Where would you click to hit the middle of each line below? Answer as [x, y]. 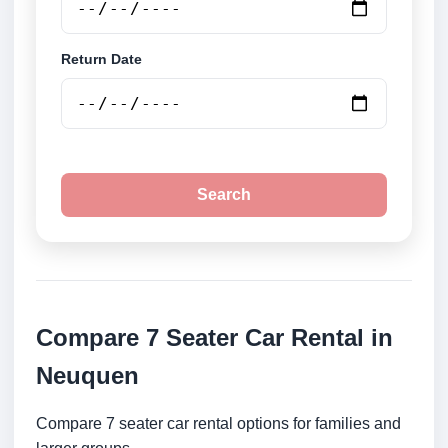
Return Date [101, 59]
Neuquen [87, 376]
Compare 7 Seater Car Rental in [214, 338]
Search [224, 195]
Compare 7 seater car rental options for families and [218, 424]
